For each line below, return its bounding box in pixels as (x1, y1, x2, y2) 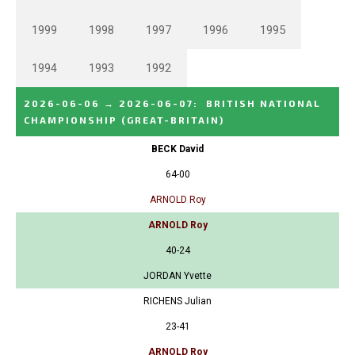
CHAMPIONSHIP (24, 114, 117, 126)
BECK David (151, 143, 204, 155)
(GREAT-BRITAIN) (121, 114, 224, 126)
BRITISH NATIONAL (206, 97, 321, 109)
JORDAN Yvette (143, 270, 212, 282)
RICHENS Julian (143, 296, 212, 307)
